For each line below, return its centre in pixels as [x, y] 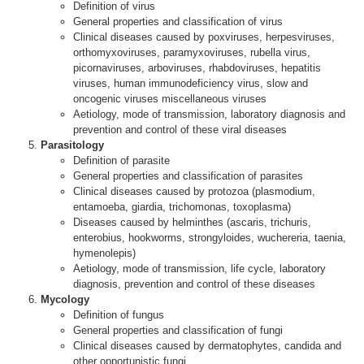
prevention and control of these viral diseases [180, 130]
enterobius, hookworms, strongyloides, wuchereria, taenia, [210, 238]
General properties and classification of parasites [188, 176]
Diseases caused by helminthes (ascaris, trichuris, [192, 222]
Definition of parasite [121, 160]
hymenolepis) [104, 253]
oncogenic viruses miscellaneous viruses [170, 99]
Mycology [65, 299]
